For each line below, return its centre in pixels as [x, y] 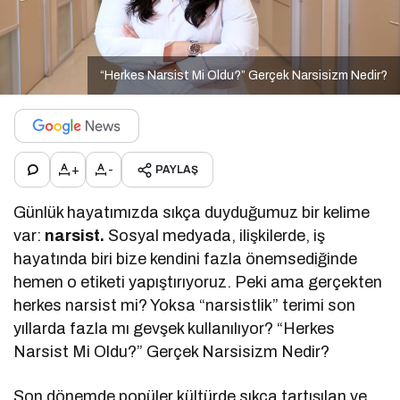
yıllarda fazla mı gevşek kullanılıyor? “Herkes [175, 329]
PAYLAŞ [177, 170]
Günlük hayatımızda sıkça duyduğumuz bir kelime [192, 213]
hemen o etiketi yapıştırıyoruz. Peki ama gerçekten [198, 283]
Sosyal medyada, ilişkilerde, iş [215, 236]
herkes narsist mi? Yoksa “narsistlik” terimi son [185, 306]
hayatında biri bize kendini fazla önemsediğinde [186, 259]
